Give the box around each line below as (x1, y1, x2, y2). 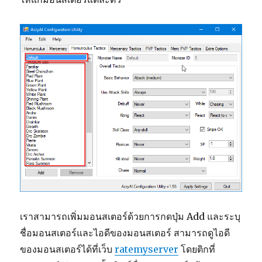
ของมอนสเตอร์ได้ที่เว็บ (20, 243, 115, 255)
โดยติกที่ (178, 243, 216, 255)
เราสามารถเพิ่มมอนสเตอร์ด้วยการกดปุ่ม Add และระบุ (20, 210, 241, 222)
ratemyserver (115, 243, 179, 255)
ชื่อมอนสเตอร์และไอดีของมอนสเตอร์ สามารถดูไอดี (20, 226, 230, 239)
